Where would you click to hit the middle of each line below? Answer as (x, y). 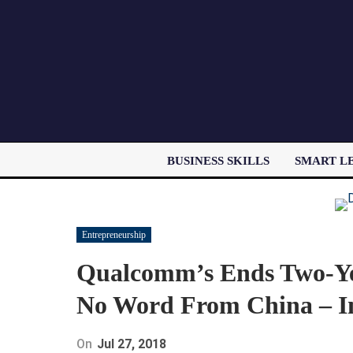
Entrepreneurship (114, 234)
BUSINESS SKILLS (218, 161)
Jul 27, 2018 (132, 344)
